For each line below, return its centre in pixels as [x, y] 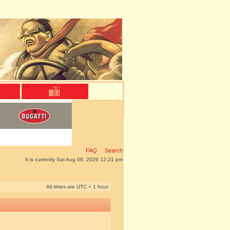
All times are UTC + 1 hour [77, 187]
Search [113, 150]
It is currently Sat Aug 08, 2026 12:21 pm [74, 159]
